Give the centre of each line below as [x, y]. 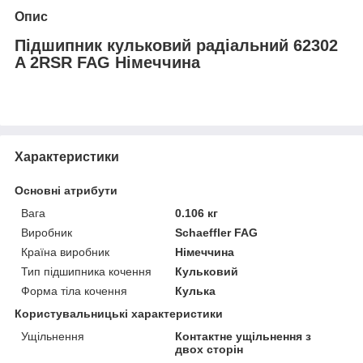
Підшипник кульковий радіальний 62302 [176, 45]
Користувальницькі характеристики [119, 313]
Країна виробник [65, 252]
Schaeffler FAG [217, 232]
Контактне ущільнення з [243, 336]
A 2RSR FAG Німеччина [107, 62]
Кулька [196, 290]
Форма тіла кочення [74, 290]
